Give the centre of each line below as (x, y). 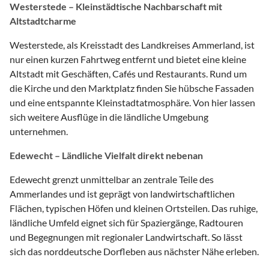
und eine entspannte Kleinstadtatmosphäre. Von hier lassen (132, 102)
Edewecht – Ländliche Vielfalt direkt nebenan (106, 155)
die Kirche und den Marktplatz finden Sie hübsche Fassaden (132, 88)
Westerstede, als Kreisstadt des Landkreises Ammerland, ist (132, 44)
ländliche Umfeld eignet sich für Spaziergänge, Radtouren (126, 222)
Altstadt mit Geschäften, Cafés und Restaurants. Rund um (128, 73)
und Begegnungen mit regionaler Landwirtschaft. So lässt (126, 237)
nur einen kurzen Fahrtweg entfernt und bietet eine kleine (128, 59)
